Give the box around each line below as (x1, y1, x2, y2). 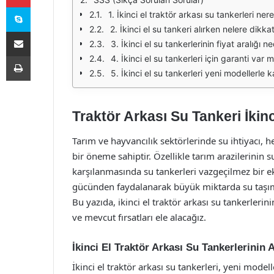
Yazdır (30, 51, 53, 61)
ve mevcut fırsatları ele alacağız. (72, 210, 206, 223)
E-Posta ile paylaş (30, 26, 54, 36)
